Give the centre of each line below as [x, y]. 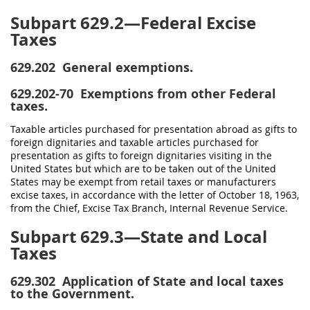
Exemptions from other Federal [176, 94]
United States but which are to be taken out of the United [143, 168]
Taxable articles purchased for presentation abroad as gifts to [154, 129]
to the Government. [72, 294]
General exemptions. [126, 67]
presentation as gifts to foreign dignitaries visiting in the [141, 155]
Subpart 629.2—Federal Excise [133, 23]
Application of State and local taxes [171, 281]
